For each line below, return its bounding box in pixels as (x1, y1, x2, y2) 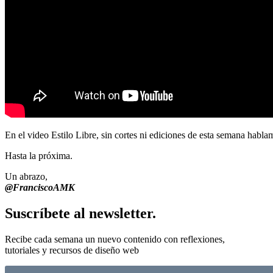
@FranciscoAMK (5, 182, 75, 193)
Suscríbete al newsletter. (5, 205, 156, 221)
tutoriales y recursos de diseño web (5, 244, 139, 255)
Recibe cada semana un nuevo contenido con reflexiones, (5, 233, 225, 244)
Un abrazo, (5, 171, 48, 182)
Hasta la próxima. (5, 150, 73, 161)
